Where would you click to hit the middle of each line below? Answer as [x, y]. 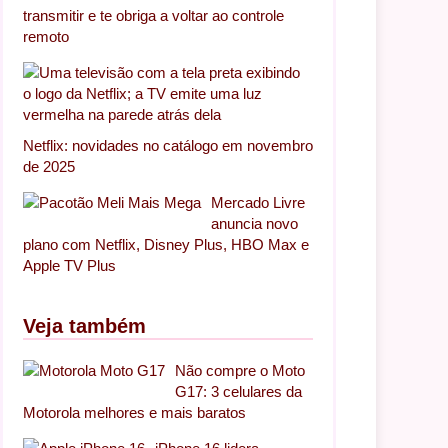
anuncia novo [254, 224]
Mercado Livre [258, 203]
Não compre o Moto [240, 371]
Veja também [84, 326]
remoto [46, 37]
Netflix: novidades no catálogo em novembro [168, 146]
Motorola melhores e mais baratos [134, 413]
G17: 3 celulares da [238, 392]
